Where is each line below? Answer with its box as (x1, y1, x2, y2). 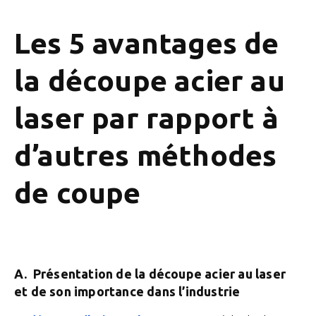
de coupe (14, 176, 141, 209)
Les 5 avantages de (14, 27, 279, 59)
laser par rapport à (14, 102, 279, 134)
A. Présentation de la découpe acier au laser (14, 267, 286, 281)
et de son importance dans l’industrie (14, 284, 241, 298)
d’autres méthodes (14, 139, 277, 171)
